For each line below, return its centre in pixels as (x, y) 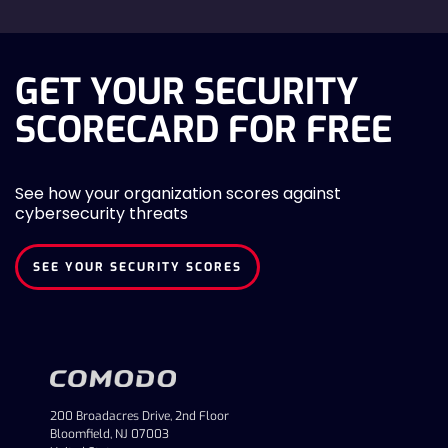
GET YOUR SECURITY (187, 92)
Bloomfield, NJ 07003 (109, 434)
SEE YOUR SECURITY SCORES (137, 267)
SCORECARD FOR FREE (203, 130)
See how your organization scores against (178, 193)
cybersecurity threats (101, 213)
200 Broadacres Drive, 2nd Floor (139, 416)
